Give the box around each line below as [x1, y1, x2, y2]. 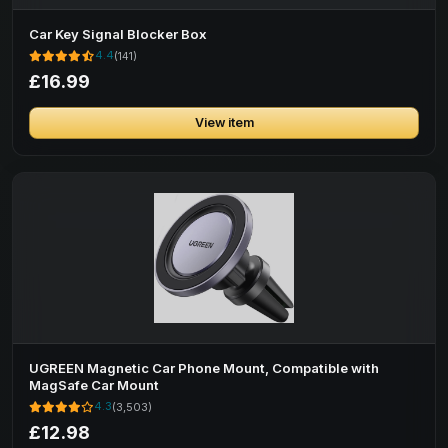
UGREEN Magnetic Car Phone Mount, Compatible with [29, 360, 379, 376]
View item [194, 115, 254, 130]
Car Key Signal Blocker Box [29, 26, 207, 42]
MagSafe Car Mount [29, 377, 159, 393]
